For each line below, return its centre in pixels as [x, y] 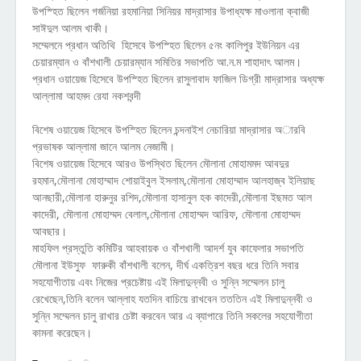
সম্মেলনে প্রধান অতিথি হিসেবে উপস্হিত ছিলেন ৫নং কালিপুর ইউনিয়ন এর [166, 45]
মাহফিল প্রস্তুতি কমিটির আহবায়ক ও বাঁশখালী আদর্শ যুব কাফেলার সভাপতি [168, 248]
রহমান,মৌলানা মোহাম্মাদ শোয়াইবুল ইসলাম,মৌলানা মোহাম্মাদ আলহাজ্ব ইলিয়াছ [174, 180]
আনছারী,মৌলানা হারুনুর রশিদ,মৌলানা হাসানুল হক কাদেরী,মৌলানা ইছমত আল [172, 197]
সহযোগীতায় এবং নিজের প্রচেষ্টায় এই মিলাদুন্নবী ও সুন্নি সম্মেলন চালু [158, 282]
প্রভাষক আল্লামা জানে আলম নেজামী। [104, 146]
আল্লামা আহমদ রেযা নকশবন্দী [87, 95]
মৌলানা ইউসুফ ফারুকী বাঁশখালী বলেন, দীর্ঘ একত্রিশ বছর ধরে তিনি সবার [166, 265]
